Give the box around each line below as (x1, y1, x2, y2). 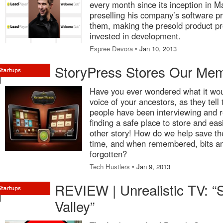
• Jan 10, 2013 (133, 44, 177, 53)
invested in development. (90, 30, 181, 42)
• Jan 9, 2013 (130, 162, 170, 171)
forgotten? (90, 148, 127, 160)
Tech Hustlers (90, 162, 130, 171)
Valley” (55, 196, 95, 216)
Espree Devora (90, 44, 133, 53)
